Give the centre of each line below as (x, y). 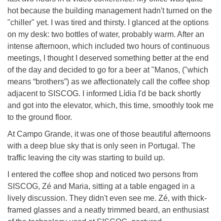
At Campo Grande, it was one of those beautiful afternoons (109, 134)
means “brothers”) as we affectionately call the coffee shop (109, 81)
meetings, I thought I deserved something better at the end (108, 58)
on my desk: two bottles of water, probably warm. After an (106, 34)
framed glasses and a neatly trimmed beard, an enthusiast (108, 210)
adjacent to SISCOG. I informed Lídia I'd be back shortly (104, 93)
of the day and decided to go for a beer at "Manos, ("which (108, 70)
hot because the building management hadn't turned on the (110, 10)
